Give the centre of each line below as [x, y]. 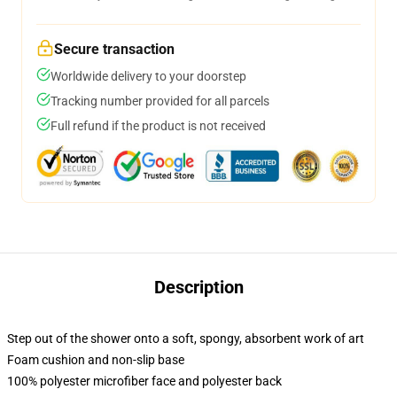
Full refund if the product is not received [158, 126]
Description [198, 287]
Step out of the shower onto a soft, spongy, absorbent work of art [186, 339]
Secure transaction [114, 49]
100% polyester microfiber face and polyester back [144, 381]
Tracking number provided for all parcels [160, 101]
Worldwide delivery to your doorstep [148, 76]
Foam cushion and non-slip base [96, 360]
